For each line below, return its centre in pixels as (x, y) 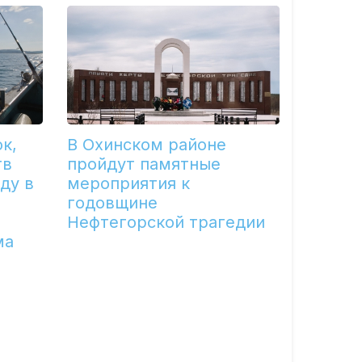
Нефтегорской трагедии (166, 223)
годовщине (113, 203)
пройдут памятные (144, 164)
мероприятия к (129, 184)
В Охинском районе (147, 145)
